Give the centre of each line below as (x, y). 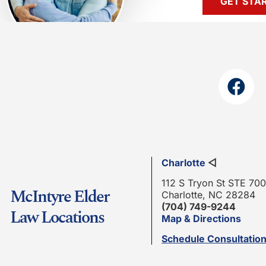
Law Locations (57, 218)
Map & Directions (201, 218)
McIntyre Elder (60, 197)
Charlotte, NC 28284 (208, 195)
